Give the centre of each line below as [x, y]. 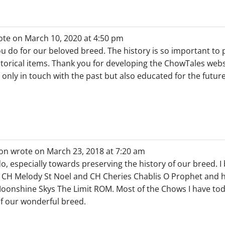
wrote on [28, 151]
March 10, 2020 [52, 38]
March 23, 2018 [74, 151]
